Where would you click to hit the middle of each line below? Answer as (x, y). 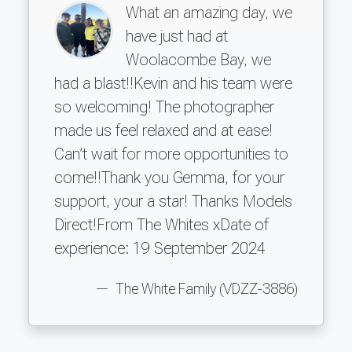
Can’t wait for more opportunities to (171, 154)
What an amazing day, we (209, 12)
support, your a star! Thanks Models (173, 201)
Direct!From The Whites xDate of (161, 224)
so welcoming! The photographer (164, 106)
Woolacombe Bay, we (198, 59)
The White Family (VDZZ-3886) (205, 289)
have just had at (177, 36)
